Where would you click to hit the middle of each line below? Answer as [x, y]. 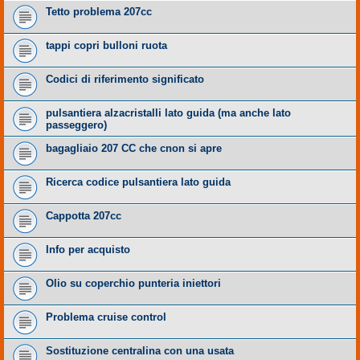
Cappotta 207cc [84, 216]
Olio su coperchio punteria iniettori [133, 284]
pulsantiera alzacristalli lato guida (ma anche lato [168, 113]
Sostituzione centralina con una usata [140, 351]
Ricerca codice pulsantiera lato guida [138, 182]
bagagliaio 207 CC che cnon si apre [134, 149]
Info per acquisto [88, 250]
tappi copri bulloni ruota [106, 46]
